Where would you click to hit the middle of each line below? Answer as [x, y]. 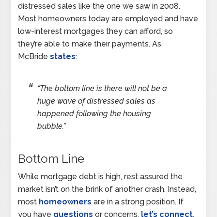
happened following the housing [94, 113]
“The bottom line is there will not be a [102, 88]
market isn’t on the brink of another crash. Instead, [107, 189]
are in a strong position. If [138, 201]
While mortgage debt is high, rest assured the [101, 176]
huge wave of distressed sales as [97, 101]
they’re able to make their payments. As [90, 44]
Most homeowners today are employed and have [108, 18]
